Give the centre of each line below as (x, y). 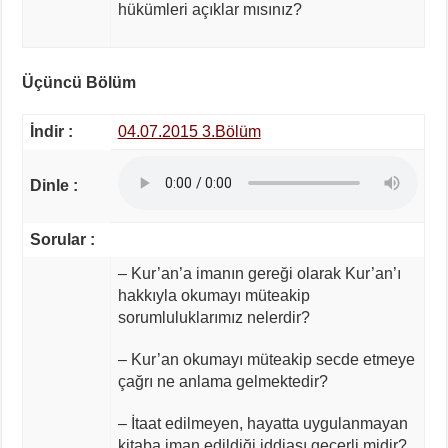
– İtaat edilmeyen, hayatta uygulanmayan (262, 423)
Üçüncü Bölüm (79, 82)
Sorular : (62, 239)
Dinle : (53, 185)
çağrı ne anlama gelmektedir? (222, 381)
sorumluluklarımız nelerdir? (213, 317)
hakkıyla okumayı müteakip (213, 295)
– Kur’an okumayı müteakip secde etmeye (266, 359)
